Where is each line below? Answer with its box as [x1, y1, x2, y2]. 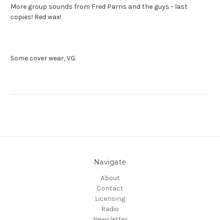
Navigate [94, 158, 126, 167]
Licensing [95, 194, 125, 203]
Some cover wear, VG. [10, 54, 76, 63]
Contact [97, 184, 123, 193]
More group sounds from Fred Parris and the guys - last [10, 2, 188, 11]
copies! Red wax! [10, 13, 61, 22]
